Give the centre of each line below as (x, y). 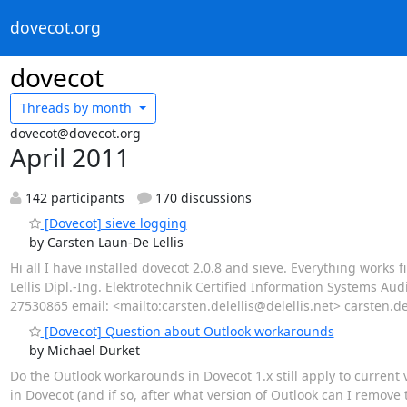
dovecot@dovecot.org (75, 133)
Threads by (54, 108)
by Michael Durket (84, 350)
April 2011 (69, 157)
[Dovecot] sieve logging (114, 223)
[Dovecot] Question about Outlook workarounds (187, 331)
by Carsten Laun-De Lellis (106, 242)
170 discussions (202, 197)
